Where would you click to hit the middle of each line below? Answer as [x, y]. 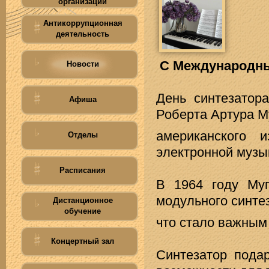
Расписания [83, 170]
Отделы [83, 135]
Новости [83, 64]
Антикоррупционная [83, 23]
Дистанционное [83, 200]
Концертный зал [83, 241]
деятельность [83, 34]
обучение [83, 211]
